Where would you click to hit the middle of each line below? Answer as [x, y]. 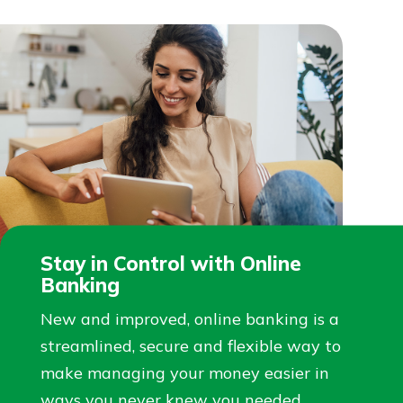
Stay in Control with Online [170, 263]
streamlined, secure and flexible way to [190, 345]
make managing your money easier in [184, 372]
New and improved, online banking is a [189, 318]
